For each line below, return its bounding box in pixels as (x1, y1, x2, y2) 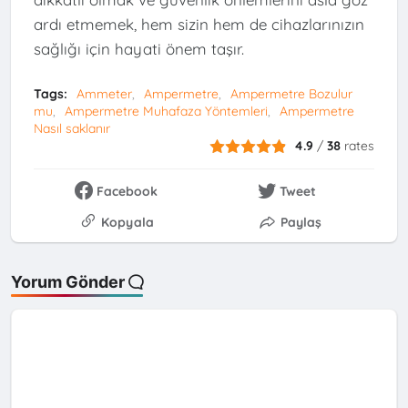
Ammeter (76, 86, 132, 103)
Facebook (97, 183, 158, 200)
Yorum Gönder (11, 272, 126, 292)
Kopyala (100, 214, 154, 231)
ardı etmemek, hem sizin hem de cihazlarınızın (33, 14, 364, 34)
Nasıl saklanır (33, 120, 110, 138)
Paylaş (280, 214, 321, 231)
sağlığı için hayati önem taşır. (33, 38, 244, 58)
